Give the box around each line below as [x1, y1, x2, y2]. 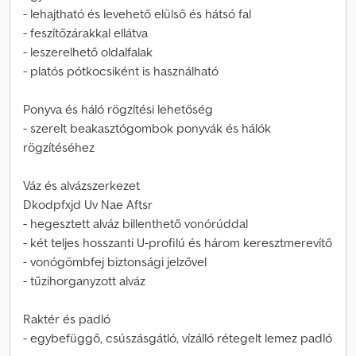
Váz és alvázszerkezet [23, 177, 140, 193]
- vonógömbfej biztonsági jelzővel [23, 253, 207, 269]
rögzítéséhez [23, 139, 95, 155]
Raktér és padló [23, 311, 110, 327]
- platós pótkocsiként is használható [23, 63, 219, 79]
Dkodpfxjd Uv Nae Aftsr [23, 196, 153, 212]
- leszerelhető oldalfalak [23, 44, 153, 60]
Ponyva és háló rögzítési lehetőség [23, 101, 213, 117]
